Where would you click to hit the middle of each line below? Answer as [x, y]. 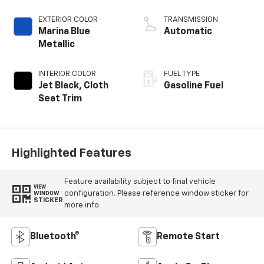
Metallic [56, 45]
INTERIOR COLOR [67, 74]
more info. [82, 205]
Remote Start [188, 237]
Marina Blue [64, 32]
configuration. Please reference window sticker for [156, 193]
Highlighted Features [71, 153]
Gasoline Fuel [194, 86]
